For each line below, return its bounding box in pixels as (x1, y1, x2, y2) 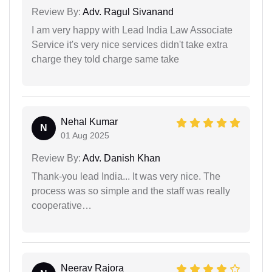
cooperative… (32, 200, 92, 211)
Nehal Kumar (61, 116, 118, 127)
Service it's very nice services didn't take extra (32, 39, 228, 50)
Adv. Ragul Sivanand (81, 6, 174, 17)
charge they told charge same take (32, 53, 179, 64)
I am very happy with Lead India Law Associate (32, 24, 233, 35)
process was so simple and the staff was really (32, 185, 230, 196)
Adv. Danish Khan (81, 152, 160, 163)
